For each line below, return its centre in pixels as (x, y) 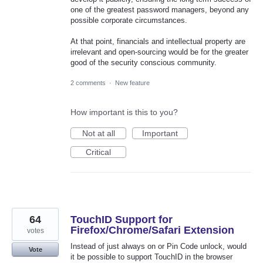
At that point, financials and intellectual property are (158, 41)
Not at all (98, 134)
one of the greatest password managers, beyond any (160, 9)
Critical (98, 152)
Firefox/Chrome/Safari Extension (152, 230)
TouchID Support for (122, 220)
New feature (132, 83)
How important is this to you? (124, 112)
